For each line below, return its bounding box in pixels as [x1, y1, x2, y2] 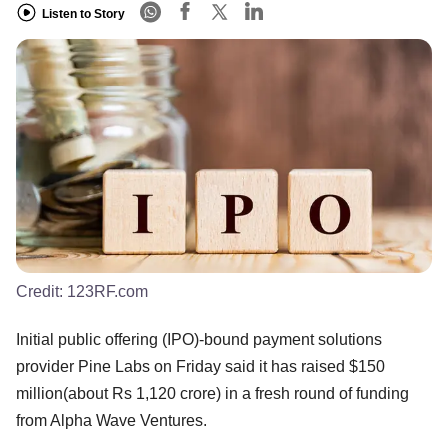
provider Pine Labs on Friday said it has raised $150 [16, 357, 385, 375]
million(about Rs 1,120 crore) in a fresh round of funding [16, 384, 409, 402]
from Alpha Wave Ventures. [16, 411, 211, 429]
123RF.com [67, 282, 148, 300]
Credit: [16, 282, 67, 300]
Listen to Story [42, 6, 125, 21]
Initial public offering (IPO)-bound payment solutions [16, 330, 382, 348]
